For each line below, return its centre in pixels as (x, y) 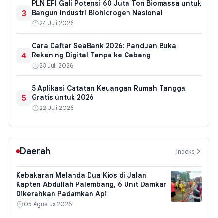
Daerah (35, 152)
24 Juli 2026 (56, 23)
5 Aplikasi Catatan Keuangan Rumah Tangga (109, 88)
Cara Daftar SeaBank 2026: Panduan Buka (104, 46)
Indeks (185, 151)
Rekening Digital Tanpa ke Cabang (91, 55)
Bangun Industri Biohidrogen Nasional (97, 13)
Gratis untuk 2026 (63, 98)
